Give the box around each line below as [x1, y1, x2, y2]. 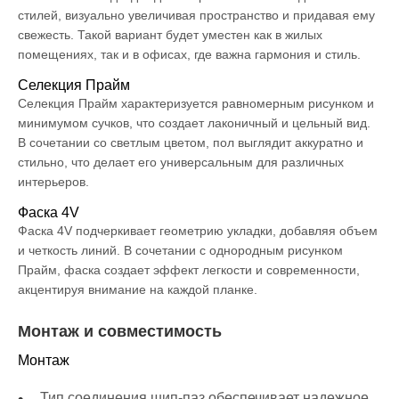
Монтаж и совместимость [18, 322, 222, 341]
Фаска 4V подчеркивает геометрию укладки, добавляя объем [18, 224, 378, 239]
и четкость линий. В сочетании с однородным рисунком [18, 243, 343, 258]
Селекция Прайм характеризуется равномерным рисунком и [18, 96, 374, 111]
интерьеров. [18, 175, 89, 190]
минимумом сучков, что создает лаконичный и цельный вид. [18, 116, 370, 131]
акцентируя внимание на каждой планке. [18, 282, 257, 297]
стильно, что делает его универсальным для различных [18, 155, 344, 170]
